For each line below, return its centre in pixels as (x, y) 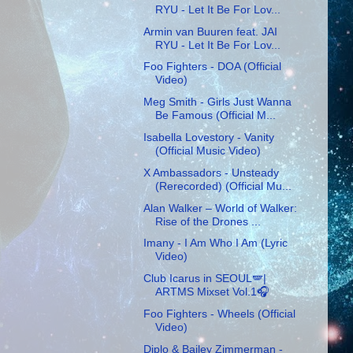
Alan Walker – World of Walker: (220, 208)
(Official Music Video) (208, 150)
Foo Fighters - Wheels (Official (219, 313)
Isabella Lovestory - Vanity (208, 137)
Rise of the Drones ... (208, 221)
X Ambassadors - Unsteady (211, 172)
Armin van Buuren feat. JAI (210, 31)
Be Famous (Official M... (215, 115)
